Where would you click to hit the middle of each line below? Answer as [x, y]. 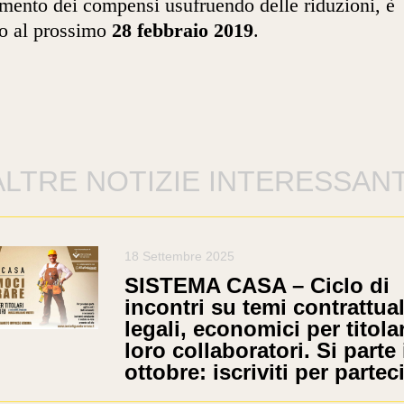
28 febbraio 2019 [183, 31]
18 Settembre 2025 [179, 256]
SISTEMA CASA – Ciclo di [257, 285]
